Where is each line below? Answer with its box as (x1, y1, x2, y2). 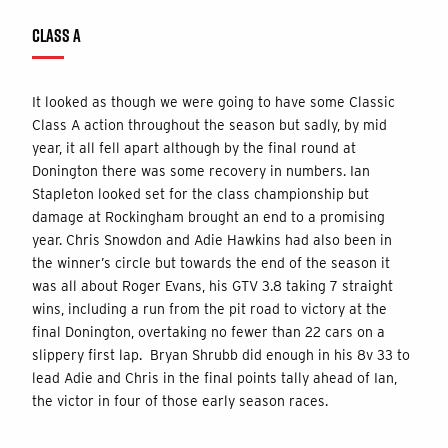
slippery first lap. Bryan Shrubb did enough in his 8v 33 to (32, 346, 410, 363)
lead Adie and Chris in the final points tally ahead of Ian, (32, 369, 397, 386)
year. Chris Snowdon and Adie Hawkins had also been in (32, 231, 392, 248)
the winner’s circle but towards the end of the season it (32, 254, 390, 271)
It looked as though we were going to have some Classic (32, 93, 395, 110)
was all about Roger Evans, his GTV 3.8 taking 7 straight (32, 277, 393, 294)
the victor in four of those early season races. (32, 392, 328, 409)
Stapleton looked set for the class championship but (32, 185, 369, 202)
